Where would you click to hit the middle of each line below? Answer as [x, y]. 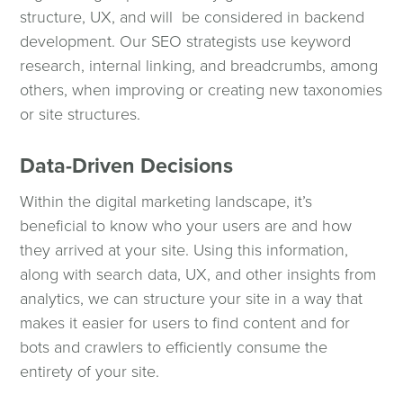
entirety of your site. [90, 372]
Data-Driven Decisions [127, 166]
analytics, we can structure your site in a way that [192, 299]
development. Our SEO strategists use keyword [186, 42]
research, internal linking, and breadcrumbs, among [199, 66]
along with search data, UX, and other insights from [198, 275]
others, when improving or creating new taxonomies [201, 90]
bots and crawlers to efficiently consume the [174, 348]
